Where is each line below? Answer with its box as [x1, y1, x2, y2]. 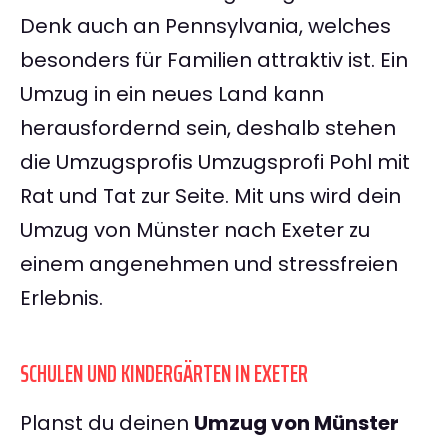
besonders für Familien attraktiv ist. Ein [20, 46, 408, 75]
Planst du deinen [20, 409, 194, 438]
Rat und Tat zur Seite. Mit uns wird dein [20, 182, 401, 211]
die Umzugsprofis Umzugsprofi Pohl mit [20, 148, 410, 177]
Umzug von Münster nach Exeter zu [20, 216, 370, 245]
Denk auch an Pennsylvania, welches [20, 12, 391, 41]
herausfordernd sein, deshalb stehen [20, 114, 396, 143]
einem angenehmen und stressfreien [20, 250, 398, 279]
